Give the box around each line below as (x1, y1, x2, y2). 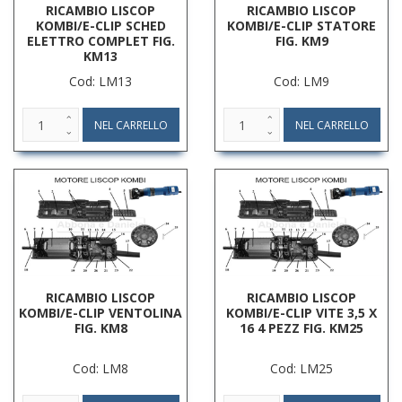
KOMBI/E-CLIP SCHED (35, 17, 166, 35)
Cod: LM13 (69, 73, 132, 91)
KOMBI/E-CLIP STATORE (227, 17, 376, 35)
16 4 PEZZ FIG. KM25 (240, 319, 363, 336)
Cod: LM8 (73, 359, 128, 377)
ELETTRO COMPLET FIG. (26, 32, 175, 50)
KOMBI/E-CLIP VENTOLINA (19, 303, 182, 321)
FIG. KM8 (74, 319, 127, 336)
